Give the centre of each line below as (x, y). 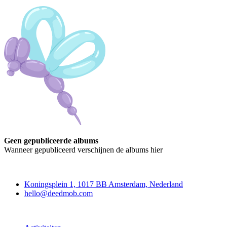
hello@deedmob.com (59, 193)
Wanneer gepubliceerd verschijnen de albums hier (83, 149)
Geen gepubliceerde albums (51, 140)
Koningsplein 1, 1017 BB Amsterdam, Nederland (104, 184)
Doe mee (19, 210)
